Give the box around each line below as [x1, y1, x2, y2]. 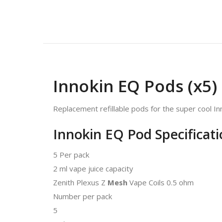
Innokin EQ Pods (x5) [53, 75, 217, 97]
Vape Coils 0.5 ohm [127, 177, 194, 187]
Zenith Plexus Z [53, 177, 108, 187]
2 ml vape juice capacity [53, 164, 133, 173]
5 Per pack [53, 150, 89, 160]
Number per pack [53, 191, 112, 201]
